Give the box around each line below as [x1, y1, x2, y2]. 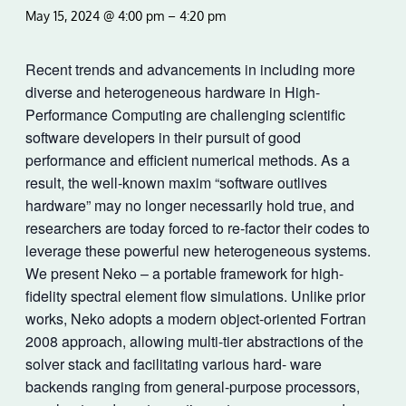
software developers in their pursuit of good [25, 127, 301, 149]
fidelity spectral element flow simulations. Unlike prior [25, 285, 365, 307]
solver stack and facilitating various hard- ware [25, 353, 322, 375]
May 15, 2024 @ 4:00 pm [25, 7, 164, 24]
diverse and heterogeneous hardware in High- [25, 82, 320, 103]
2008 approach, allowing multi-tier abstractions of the [25, 331, 363, 353]
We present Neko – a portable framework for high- [25, 263, 343, 285]
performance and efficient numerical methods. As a [25, 150, 350, 171]
